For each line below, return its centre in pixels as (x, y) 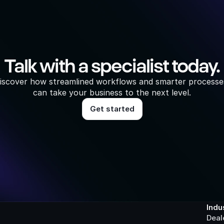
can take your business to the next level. (112, 92)
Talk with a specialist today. (112, 66)
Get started (112, 109)
